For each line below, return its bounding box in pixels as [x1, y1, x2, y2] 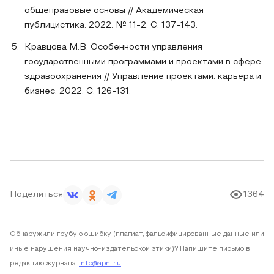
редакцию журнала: [10, 261, 77, 267]
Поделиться [10, 191, 63, 199]
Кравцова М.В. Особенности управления [24, 43, 202, 51]
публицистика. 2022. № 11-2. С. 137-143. [24, 21, 198, 29]
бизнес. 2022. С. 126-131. [24, 87, 131, 95]
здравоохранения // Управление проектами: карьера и [24, 73, 261, 81]
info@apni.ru [79, 261, 121, 267]
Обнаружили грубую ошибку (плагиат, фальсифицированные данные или [10, 231, 264, 237]
